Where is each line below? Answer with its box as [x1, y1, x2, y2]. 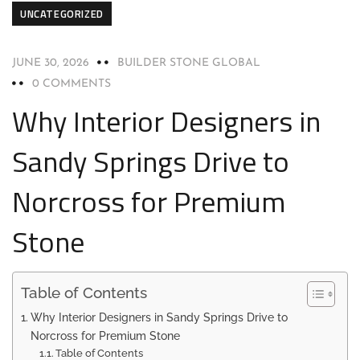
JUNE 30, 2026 [12, 57, 89, 69]
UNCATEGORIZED [20, 6, 104, 22]
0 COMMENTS [32, 78, 111, 90]
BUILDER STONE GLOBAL [117, 57, 260, 69]
